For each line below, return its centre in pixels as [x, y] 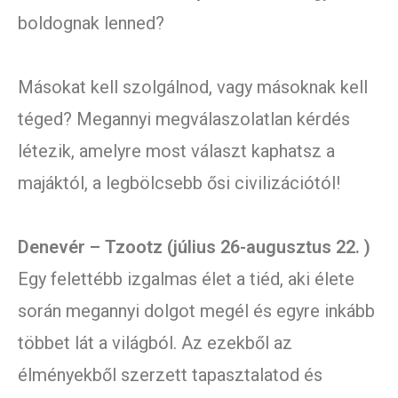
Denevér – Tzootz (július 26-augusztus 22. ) [194, 247]
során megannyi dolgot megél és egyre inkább [196, 311]
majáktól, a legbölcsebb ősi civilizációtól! [179, 183]
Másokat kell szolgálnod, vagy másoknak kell [193, 88]
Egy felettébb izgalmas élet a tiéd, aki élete [186, 279]
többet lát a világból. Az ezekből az [155, 343]
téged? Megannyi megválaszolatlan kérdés [184, 119]
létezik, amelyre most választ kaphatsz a [176, 151]
